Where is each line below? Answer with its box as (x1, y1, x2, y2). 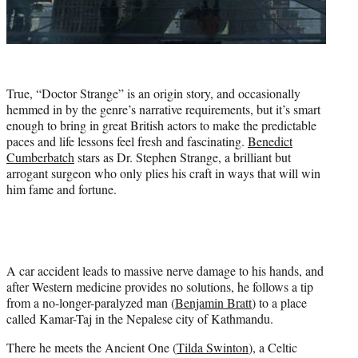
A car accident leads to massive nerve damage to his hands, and (6, 261, 324, 279)
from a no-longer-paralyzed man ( (6, 293, 175, 311)
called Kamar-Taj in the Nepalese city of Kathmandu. (6, 309, 273, 327)
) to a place (252, 293, 307, 311)
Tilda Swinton (177, 338, 249, 356)
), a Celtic (249, 338, 297, 356)
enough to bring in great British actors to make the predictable (6, 116, 316, 133)
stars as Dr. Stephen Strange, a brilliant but (74, 148, 291, 165)
